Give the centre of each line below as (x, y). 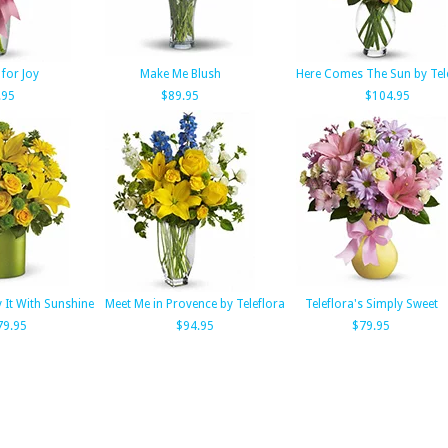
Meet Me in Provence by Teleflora (195, 304)
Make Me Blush (180, 74)
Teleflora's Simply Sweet (371, 304)
